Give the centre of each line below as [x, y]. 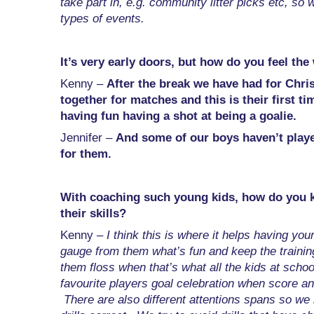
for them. [86, 154]
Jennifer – [88, 138]
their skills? [93, 214]
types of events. [102, 19]
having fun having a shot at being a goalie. [178, 116]
